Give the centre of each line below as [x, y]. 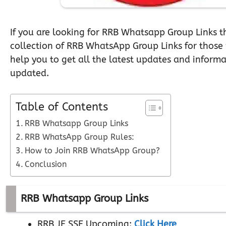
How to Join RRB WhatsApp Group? [93, 151]
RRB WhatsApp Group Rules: [80, 137]
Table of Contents [62, 107]
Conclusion [46, 164]
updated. [30, 73]
